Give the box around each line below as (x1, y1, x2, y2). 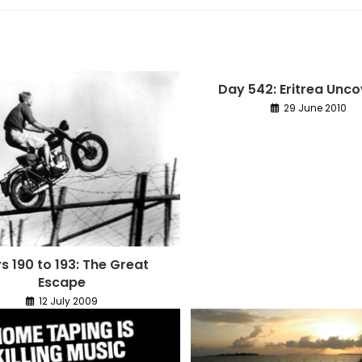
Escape (37, 273, 86, 293)
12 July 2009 (38, 294, 98, 309)
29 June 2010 (284, 101, 347, 115)
